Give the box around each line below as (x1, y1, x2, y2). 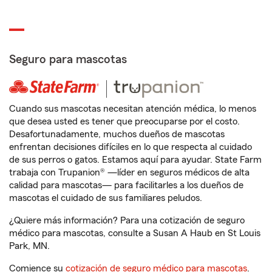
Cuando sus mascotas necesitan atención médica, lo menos (9, 104, 256, 114)
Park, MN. (9, 241, 50, 251)
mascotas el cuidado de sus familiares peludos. (9, 193, 202, 203)
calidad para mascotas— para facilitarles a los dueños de (9, 180, 243, 190)
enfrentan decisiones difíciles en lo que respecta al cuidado (9, 142, 252, 152)
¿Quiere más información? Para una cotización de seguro (9, 216, 245, 225)
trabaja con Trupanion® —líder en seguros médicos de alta (9, 168, 250, 177)
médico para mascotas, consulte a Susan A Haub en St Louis (9, 228, 260, 238)
